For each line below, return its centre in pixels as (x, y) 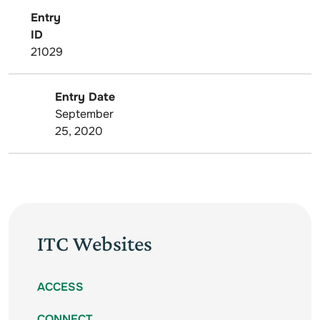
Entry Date (85, 96)
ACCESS (60, 287)
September (84, 114)
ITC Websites (95, 244)
